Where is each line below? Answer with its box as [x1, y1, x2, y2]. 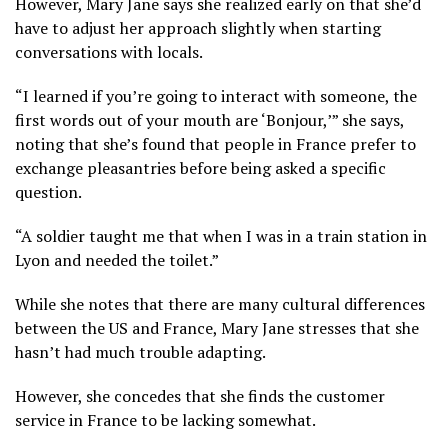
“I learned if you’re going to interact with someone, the [15, 85, 417, 108]
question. [15, 181, 82, 204]
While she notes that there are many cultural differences [15, 293, 425, 316]
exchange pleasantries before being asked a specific [15, 157, 386, 180]
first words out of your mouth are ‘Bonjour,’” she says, [15, 109, 404, 132]
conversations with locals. [15, 41, 203, 64]
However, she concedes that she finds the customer [15, 385, 385, 408]
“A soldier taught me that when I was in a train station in [15, 225, 427, 248]
